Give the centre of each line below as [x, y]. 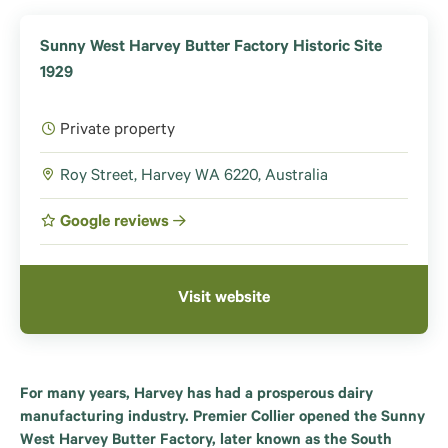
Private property [117, 131]
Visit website [224, 299]
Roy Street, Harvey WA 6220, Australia [194, 177]
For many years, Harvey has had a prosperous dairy [196, 395]
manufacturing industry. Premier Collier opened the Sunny [222, 418]
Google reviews [116, 223]
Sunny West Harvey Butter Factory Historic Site [211, 48]
